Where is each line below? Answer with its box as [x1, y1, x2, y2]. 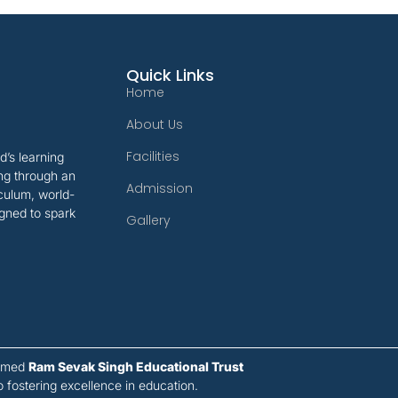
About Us [126, 115, 183, 133]
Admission [126, 179, 193, 197]
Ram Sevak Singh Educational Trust [28, 358, 244, 374]
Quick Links [126, 63, 214, 86]
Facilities [126, 147, 179, 165]
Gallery [126, 211, 171, 229]
